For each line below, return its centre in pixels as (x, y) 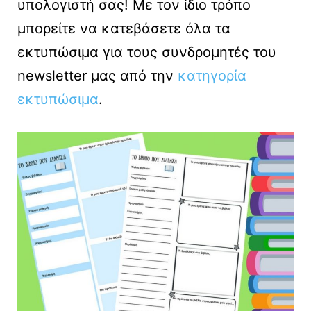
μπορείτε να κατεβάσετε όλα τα (124, 29)
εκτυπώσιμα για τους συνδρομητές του (147, 52)
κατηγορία (212, 76)
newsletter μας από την (98, 76)
